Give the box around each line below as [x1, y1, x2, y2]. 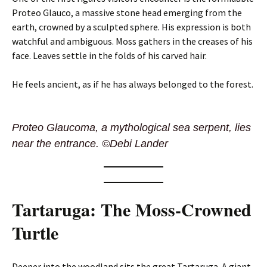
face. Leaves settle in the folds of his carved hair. [12, 49, 207, 61]
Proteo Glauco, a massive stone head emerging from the [12, 7, 242, 18]
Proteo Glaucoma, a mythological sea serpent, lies [12, 122, 251, 133]
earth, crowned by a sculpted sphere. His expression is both [12, 21, 251, 33]
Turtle [12, 219, 58, 246]
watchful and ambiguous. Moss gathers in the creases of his [12, 35, 253, 47]
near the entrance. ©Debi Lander [12, 138, 168, 150]
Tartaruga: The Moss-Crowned [12, 196, 252, 222]
